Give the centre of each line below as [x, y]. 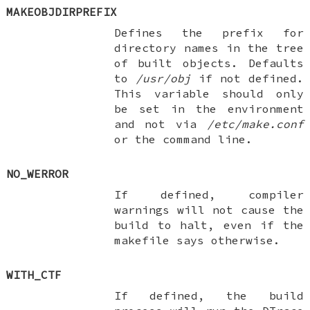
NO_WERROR [38, 173]
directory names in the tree [209, 47]
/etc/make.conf [255, 124]
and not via [160, 124]
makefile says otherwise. [197, 240]
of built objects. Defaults [209, 63]
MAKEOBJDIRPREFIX [62, 11]
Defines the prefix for [209, 32]
